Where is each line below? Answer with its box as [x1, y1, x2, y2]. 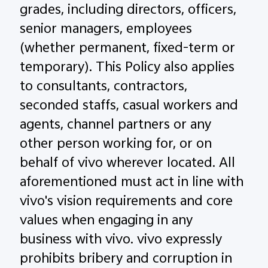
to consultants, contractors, [20, 75, 188, 100]
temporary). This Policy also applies [20, 56, 235, 81]
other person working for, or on [20, 133, 212, 157]
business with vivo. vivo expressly [20, 229, 223, 253]
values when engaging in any [20, 209, 193, 234]
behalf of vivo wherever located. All [20, 152, 236, 176]
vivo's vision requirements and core [20, 190, 233, 215]
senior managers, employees [20, 18, 193, 42]
